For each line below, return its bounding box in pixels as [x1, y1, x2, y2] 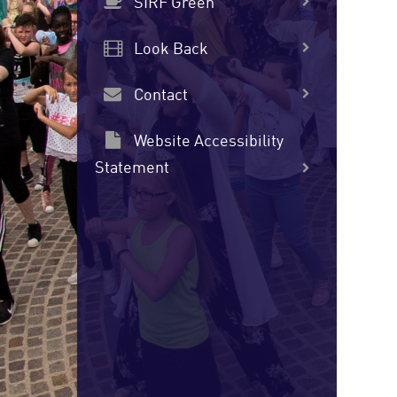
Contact [130, 87, 188, 104]
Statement [95, 160, 169, 176]
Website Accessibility [130, 133, 284, 150]
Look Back [130, 41, 208, 58]
